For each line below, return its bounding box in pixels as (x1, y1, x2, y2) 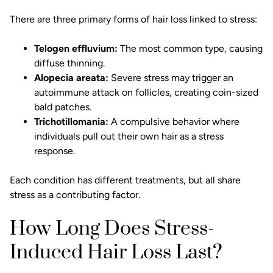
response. (34, 145, 75, 157)
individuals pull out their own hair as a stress (34, 130, 224, 143)
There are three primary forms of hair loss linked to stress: (10, 13, 257, 26)
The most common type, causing (118, 43, 263, 55)
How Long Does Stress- (10, 216, 214, 242)
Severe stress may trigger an (108, 72, 233, 84)
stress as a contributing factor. (10, 189, 140, 201)
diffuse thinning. (34, 57, 105, 69)
